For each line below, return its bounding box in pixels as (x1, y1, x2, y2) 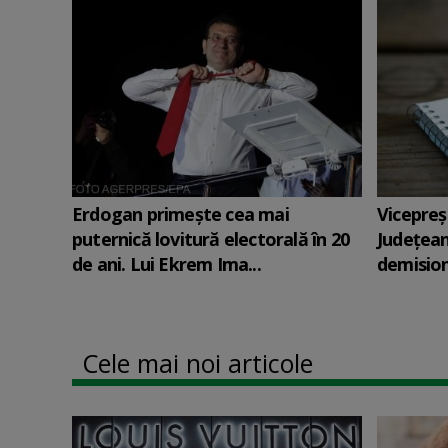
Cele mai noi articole (82, 346, 313, 380)
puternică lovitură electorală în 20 (72, 227, 349, 251)
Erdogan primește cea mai (72, 202, 289, 226)
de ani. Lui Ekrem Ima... (72, 252, 261, 276)
